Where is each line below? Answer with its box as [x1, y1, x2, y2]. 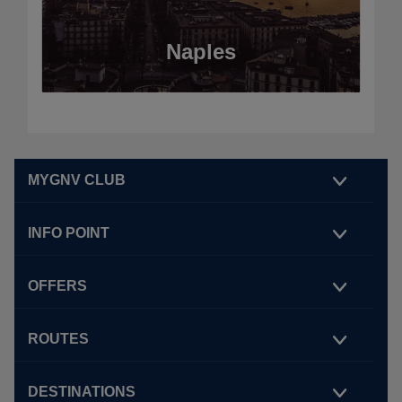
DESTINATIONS [28, 384, 135, 400]
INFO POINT [28, 225, 109, 241]
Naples [166, 39, 236, 65]
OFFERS [28, 278, 87, 294]
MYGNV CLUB [28, 172, 126, 188]
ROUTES [28, 331, 89, 347]
